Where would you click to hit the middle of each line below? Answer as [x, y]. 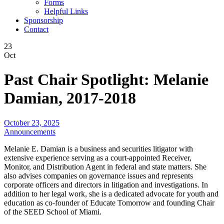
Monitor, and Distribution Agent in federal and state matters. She [105, 166]
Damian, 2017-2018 [70, 98]
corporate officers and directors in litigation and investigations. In [106, 184]
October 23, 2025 [32, 122]
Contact [36, 29]
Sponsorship [43, 20]
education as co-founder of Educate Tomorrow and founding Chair [109, 202]
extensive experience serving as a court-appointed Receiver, [98, 157]
